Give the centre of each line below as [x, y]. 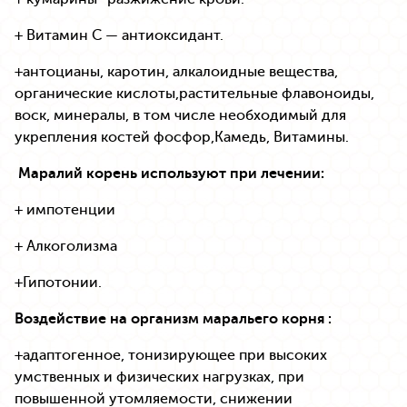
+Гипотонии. [58, 282]
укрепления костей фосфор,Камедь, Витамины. [182, 137]
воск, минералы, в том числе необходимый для [180, 115]
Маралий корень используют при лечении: [169, 173]
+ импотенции [65, 209]
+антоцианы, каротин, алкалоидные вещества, [176, 71]
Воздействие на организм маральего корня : [173, 318]
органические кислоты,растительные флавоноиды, [194, 93]
